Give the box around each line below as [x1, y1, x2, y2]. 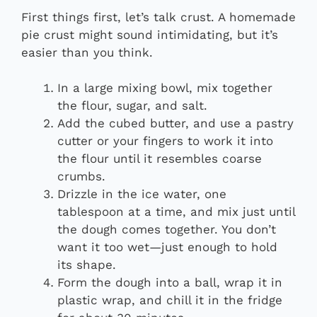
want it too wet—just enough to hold [57, 240, 277, 255]
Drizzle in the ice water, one [57, 187, 226, 202]
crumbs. [57, 169, 105, 184]
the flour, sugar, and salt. [57, 98, 207, 113]
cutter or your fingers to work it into [57, 134, 273, 149]
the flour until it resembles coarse [57, 151, 262, 166]
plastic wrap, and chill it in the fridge [57, 293, 282, 308]
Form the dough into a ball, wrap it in [57, 275, 282, 290]
